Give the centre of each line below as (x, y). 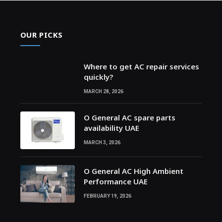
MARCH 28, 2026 (103, 92)
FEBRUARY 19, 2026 (107, 196)
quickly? (98, 77)
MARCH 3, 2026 (102, 143)
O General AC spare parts (129, 118)
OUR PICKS (42, 35)
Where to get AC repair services (141, 67)
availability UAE (111, 128)
